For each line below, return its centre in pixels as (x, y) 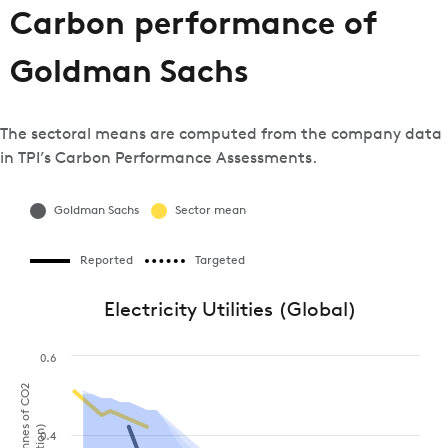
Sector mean (210, 211)
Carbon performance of (194, 26)
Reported (106, 261)
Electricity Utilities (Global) (230, 311)
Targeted (220, 261)
